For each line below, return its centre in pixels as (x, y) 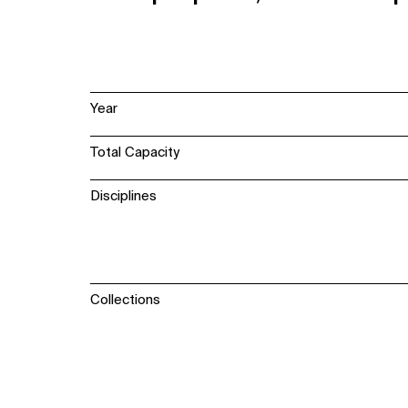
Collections (125, 300)
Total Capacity (134, 152)
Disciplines (123, 196)
